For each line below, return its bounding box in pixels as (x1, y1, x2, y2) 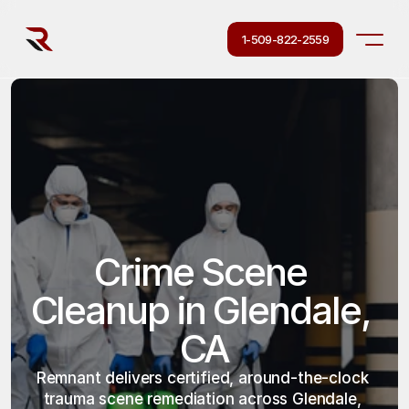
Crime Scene (94, 248, 307, 295)
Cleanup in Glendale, (30, 287, 371, 333)
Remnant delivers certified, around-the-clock (36, 369, 369, 387)
